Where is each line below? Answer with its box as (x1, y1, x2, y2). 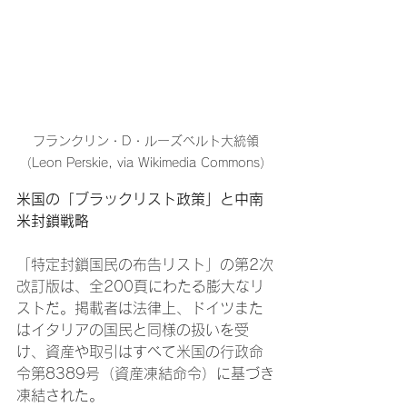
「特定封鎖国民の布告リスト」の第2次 (16, 257, 273, 273)
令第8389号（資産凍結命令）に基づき (16, 366, 274, 382)
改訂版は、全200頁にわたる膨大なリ (16, 279, 264, 294)
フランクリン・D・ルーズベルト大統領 (32, 134, 259, 148)
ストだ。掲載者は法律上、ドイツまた (16, 301, 263, 316)
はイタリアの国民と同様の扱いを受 (16, 323, 249, 338)
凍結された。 (16, 388, 104, 403)
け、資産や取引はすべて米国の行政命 (16, 344, 263, 360)
